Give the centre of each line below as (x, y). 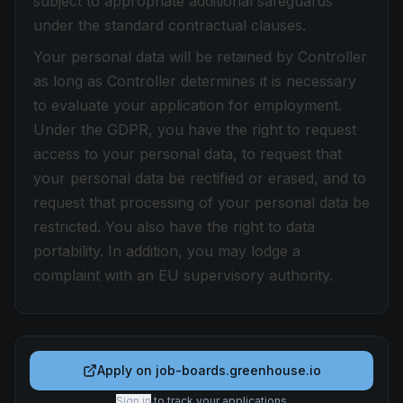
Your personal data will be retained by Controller (200, 57)
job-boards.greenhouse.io (238, 370)
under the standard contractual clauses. (170, 25)
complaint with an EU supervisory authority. (183, 275)
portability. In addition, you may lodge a (167, 251)
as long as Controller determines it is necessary (195, 81)
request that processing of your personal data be (201, 202)
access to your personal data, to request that (188, 154)
